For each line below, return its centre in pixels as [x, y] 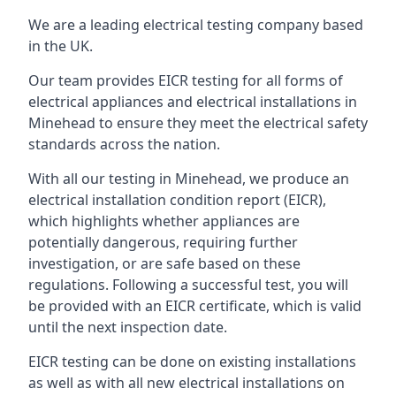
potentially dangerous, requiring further [163, 242]
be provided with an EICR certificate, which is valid [195, 306]
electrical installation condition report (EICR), [177, 200]
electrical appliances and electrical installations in [193, 102]
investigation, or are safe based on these [164, 263]
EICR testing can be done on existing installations [192, 362]
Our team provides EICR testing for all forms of [186, 80]
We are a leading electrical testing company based [196, 25]
